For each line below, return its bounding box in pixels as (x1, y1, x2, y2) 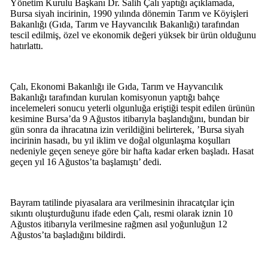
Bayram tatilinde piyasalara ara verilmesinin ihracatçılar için (10, 197, 234, 208)
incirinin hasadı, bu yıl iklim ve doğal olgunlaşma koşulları (10, 135, 230, 145)
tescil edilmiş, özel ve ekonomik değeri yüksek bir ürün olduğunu (10, 29, 256, 40)
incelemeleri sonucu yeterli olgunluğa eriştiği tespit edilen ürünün (10, 102, 255, 113)
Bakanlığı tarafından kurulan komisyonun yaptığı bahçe (10, 92, 220, 102)
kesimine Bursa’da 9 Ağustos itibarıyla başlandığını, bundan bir (10, 113, 249, 124)
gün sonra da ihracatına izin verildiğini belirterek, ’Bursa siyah (10, 124, 244, 135)
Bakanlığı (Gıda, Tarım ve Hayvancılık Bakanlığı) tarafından (10, 19, 239, 29)
